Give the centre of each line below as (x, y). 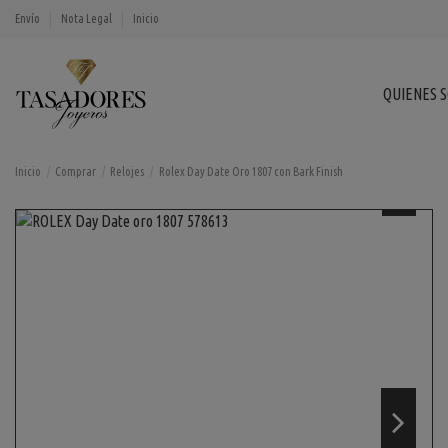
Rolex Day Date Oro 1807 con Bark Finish (250, 171)
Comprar (76, 171)
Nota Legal (87, 18)
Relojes (127, 171)
